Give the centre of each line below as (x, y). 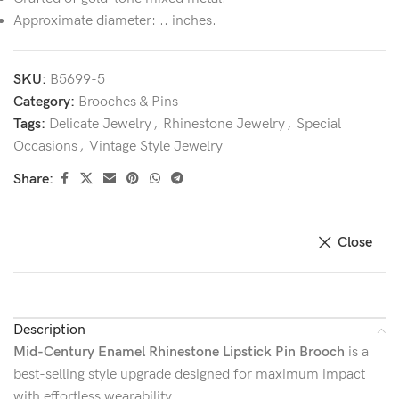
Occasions (45, 147)
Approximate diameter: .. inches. (115, 21)
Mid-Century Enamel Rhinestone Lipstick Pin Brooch (179, 352)
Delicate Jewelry (100, 124)
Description (49, 330)
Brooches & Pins (128, 102)
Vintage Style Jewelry (156, 147)
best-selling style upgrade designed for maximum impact (189, 375)
